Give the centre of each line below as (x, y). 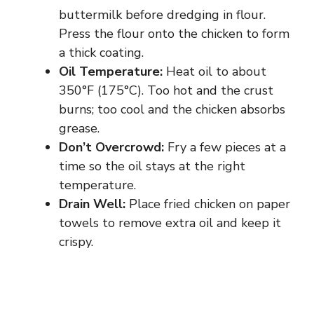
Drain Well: (92, 204)
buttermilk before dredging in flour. (162, 14)
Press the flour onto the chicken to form (174, 33)
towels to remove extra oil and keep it (170, 223)
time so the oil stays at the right (152, 166)
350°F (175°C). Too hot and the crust (166, 90)
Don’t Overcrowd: (111, 147)
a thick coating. (101, 52)
